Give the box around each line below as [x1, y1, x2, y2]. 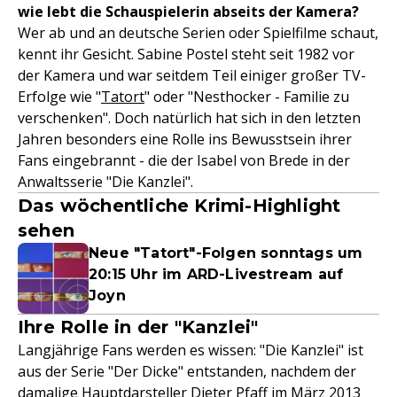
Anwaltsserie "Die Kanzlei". [18, 172, 193, 191]
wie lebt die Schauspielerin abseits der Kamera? [18, 2, 359, 21]
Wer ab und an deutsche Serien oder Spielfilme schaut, [18, 23, 378, 43]
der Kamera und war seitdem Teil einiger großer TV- [18, 66, 366, 85]
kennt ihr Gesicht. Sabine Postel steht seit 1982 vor [18, 44, 354, 64]
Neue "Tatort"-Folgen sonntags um [89, 245, 363, 261]
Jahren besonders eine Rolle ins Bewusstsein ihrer [18, 129, 352, 149]
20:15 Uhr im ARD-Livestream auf [89, 266, 344, 283]
